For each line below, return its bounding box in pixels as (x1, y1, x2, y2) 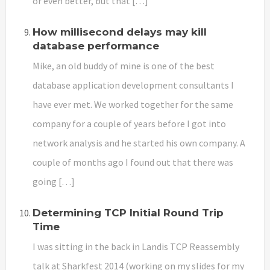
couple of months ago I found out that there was (33, 155, 233, 168)
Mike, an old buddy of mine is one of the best (33, 59, 215, 72)
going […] (33, 175, 75, 187)
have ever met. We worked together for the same (33, 98, 233, 110)
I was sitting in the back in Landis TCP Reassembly (33, 240, 239, 253)
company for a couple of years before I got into (33, 117, 226, 130)
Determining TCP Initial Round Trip (33, 206, 224, 219)
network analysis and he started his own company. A (33, 136, 245, 149)
